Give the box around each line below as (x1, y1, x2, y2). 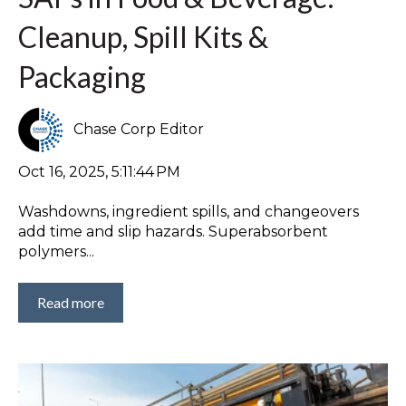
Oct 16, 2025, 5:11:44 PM (18, 162, 180, 180)
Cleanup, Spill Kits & (18, 18, 268, 54)
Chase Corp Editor (73, 120, 205, 138)
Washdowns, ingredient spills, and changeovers (18, 203, 359, 221)
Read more (37, 293, 104, 311)
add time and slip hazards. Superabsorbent (18, 223, 328, 241)
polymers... (18, 243, 94, 261)
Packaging (18, 58, 146, 94)
